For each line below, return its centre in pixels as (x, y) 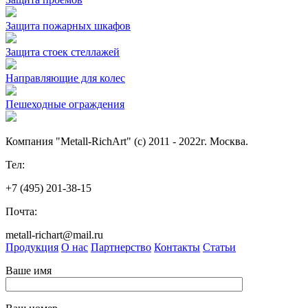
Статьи (219, 247)
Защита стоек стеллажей (63, 52)
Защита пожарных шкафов (68, 25)
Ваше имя (29, 270)
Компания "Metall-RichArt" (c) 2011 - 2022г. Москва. (127, 141)
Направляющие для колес (65, 78)
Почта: (21, 211)
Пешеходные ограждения (65, 104)
